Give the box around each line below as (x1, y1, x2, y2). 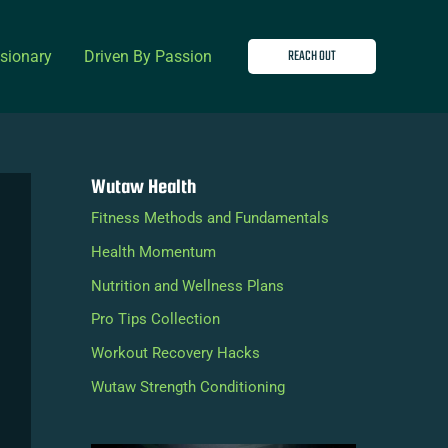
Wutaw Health (91, 175, 197, 197)
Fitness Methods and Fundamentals (91, 209, 330, 227)
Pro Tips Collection (91, 310, 221, 329)
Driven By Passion (84, 46, 212, 66)
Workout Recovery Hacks (91, 344, 261, 362)
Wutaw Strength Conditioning (91, 377, 286, 396)
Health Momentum (91, 242, 217, 261)
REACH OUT (288, 46, 336, 67)
